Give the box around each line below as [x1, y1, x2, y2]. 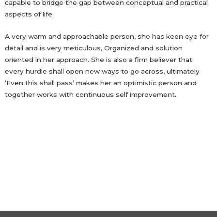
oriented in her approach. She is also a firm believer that [5, 55, 192, 63]
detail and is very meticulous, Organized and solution [5, 44, 183, 52]
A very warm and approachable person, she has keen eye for [5, 32, 209, 40]
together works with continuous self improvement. [5, 90, 176, 98]
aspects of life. [5, 10, 54, 18]
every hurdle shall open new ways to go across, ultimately [5, 67, 200, 75]
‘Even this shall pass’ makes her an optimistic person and [5, 78, 197, 87]
